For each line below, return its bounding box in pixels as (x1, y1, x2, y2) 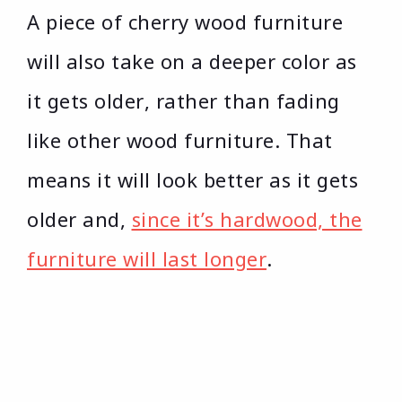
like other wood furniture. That (27, 127, 333, 154)
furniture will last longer (27, 245, 267, 273)
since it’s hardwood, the (131, 205, 363, 233)
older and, (27, 205, 132, 233)
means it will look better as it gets (27, 166, 358, 194)
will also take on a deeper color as (27, 48, 357, 75)
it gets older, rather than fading (27, 87, 340, 115)
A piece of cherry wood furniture (27, 8, 343, 36)
